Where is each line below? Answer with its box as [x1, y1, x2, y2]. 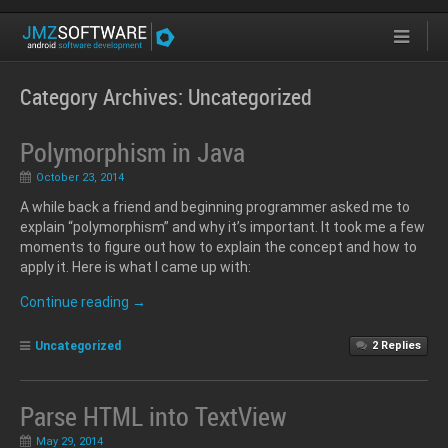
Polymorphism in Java [20, 134, 245, 170]
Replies [378, 339, 421, 353]
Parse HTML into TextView [20, 398, 287, 434]
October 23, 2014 [36, 170, 124, 184]
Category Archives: [20, 81, 188, 111]
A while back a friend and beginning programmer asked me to [20, 198, 410, 215]
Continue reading [20, 293, 132, 310]
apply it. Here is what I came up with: [20, 258, 251, 275]
